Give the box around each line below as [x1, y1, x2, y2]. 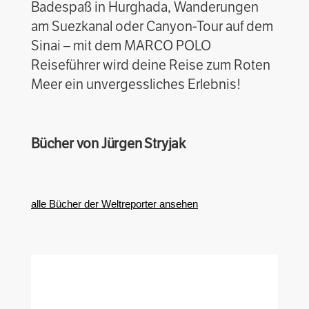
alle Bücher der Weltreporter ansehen [31, 198, 198, 210]
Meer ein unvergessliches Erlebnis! [31, 76, 241, 93]
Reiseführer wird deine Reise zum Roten [31, 57, 270, 74]
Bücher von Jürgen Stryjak [31, 135, 186, 152]
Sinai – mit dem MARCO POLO [31, 37, 211, 54]
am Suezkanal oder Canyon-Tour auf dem [31, 18, 273, 35]
